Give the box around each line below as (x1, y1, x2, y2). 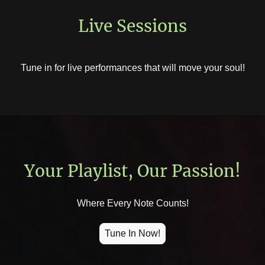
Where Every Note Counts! (76, 198, 189, 209)
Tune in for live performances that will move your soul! (20, 63, 245, 73)
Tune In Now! (105, 228, 160, 239)
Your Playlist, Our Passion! (24, 160, 241, 182)
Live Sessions (78, 15, 187, 37)
